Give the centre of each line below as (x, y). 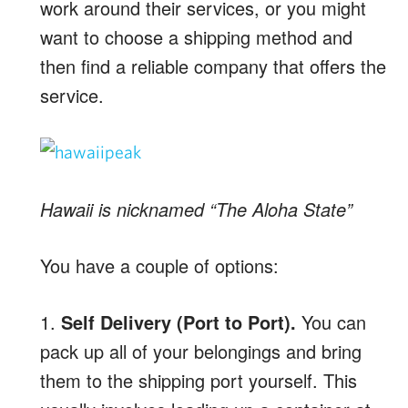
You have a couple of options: (159, 265)
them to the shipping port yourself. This (199, 380)
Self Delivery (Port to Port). (178, 321)
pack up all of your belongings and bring (201, 351)
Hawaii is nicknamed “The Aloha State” (196, 209)
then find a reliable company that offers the (213, 66)
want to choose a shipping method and (196, 36)
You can (331, 321)
